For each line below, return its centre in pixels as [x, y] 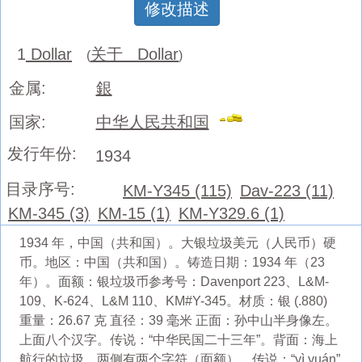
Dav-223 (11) [286, 190]
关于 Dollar [135, 54]
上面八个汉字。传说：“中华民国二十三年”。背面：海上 [178, 339]
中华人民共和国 [152, 122]
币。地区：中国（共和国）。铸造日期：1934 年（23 [172, 262]
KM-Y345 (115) [177, 190]
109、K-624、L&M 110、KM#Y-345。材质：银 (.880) [173, 301]
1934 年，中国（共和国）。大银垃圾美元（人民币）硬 [177, 242]
